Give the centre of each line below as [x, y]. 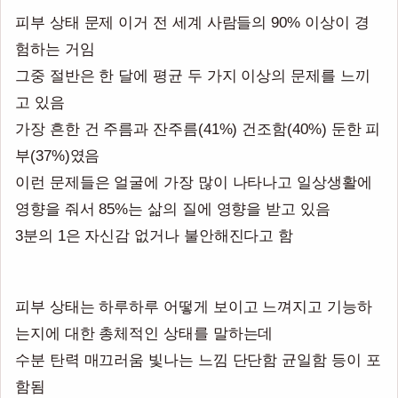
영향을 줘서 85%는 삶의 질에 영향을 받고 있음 [173, 209]
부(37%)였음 [58, 156]
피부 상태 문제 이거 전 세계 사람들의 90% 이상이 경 [192, 23]
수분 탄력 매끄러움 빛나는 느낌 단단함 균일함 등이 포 [198, 360]
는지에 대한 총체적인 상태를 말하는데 [144, 334]
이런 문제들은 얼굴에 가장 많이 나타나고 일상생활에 [194, 183]
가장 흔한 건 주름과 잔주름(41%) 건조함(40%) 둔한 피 [198, 129]
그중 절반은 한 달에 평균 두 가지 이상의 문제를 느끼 [193, 76]
